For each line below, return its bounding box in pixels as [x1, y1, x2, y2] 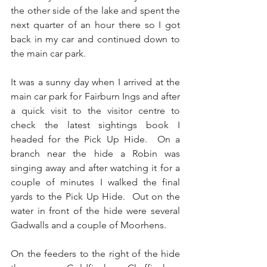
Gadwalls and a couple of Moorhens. [11, 219, 169, 231]
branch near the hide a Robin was [11, 147, 180, 159]
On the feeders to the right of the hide [11, 247, 180, 259]
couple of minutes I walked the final [11, 176, 180, 188]
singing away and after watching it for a [11, 162, 180, 173]
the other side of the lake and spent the [11, 4, 180, 16]
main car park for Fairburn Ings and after [11, 90, 180, 102]
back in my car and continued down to [11, 33, 180, 45]
